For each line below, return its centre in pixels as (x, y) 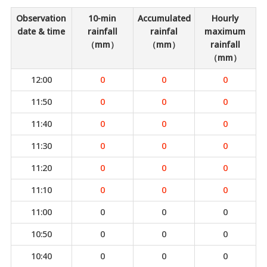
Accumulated (164, 18)
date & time (41, 31)
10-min (103, 18)
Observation (41, 18)
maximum (225, 31)
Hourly (225, 18)
